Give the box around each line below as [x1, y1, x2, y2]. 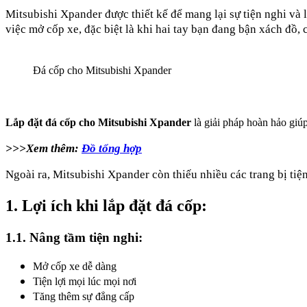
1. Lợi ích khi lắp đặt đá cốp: [5, 196, 207, 214]
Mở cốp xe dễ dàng [33, 260, 116, 273]
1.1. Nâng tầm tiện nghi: [5, 230, 143, 245]
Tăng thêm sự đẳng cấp [33, 291, 134, 303]
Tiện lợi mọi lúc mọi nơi [33, 275, 136, 288]
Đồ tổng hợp [82, 141, 142, 155]
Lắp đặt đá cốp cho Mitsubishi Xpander [5, 116, 191, 128]
